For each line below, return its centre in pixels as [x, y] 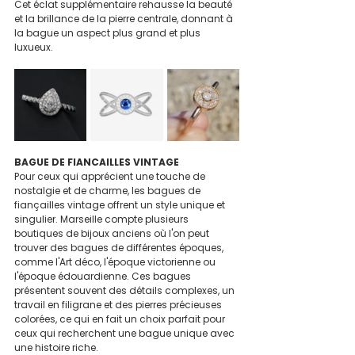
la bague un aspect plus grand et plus [109, 33]
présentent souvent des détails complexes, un [126, 291]
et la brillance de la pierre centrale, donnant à [125, 19]
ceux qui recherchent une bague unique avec [126, 334]
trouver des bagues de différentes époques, [120, 248]
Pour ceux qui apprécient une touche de [111, 177]
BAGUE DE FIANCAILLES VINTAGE [97, 162]
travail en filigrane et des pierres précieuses [119, 305]
